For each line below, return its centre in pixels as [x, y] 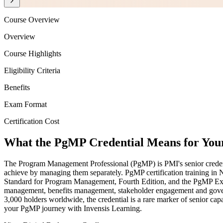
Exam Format [25, 105]
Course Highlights [33, 54]
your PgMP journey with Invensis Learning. [73, 208]
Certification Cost [32, 121]
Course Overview [32, 20]
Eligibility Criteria [32, 71]
